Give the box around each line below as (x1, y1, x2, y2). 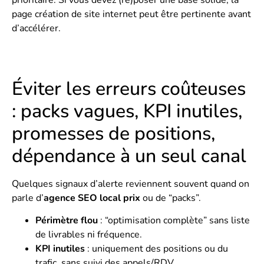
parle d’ (12, 192, 44, 204)
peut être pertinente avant (137, 7, 251, 21)
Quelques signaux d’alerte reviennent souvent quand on (12, 177, 249, 190)
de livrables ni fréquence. (35, 228, 142, 242)
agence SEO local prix (44, 192, 140, 204)
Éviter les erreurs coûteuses (12, 76, 246, 101)
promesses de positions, (12, 121, 215, 146)
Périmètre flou (35, 214, 98, 227)
